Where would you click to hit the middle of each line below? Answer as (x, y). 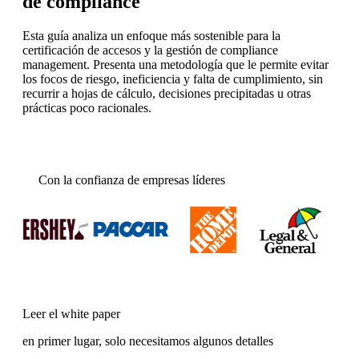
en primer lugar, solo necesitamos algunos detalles (148, 341)
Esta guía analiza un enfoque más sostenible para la (151, 36)
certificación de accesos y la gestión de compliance (150, 50)
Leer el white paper (71, 313)
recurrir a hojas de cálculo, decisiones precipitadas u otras (167, 94)
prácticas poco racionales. (87, 108)
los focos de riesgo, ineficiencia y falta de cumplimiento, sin (173, 79)
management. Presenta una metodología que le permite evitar (175, 65)
